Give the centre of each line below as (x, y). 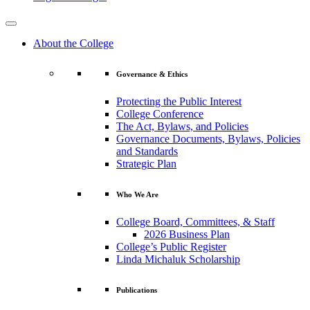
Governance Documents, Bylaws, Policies (208, 138)
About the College (73, 43)
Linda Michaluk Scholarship (178, 259)
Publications (137, 290)
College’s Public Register (171, 246)
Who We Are (137, 194)
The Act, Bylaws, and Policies (182, 126)
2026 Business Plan (187, 234)
